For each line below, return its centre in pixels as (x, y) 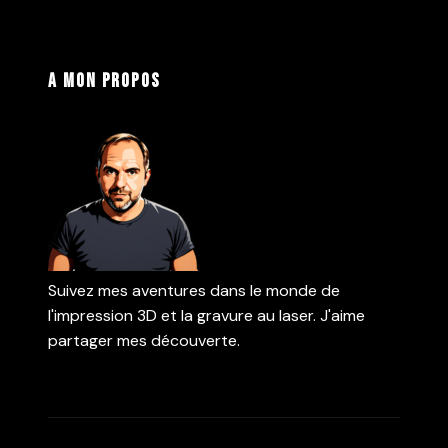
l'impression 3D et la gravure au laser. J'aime (206, 315)
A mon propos (105, 81)
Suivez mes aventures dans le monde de (194, 290)
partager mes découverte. (144, 340)
